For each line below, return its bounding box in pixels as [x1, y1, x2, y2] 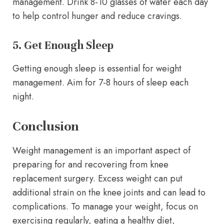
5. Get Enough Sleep [12, 38, 113, 52]
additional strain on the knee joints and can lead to [12, 185, 205, 199]
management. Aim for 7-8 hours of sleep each [12, 75, 188, 89]
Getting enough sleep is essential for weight [12, 61, 181, 75]
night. [12, 89, 34, 103]
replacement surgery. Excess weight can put [12, 171, 182, 185]
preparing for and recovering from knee [12, 157, 168, 171]
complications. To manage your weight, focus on [12, 199, 198, 213]
